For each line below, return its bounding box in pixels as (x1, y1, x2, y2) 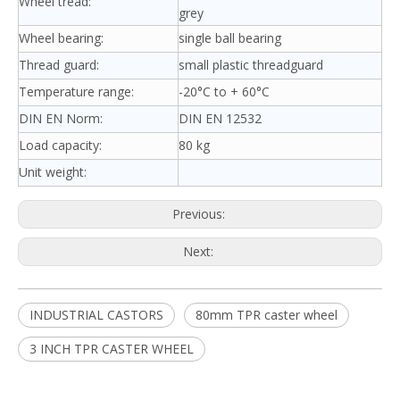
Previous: (171, 205, 229, 222)
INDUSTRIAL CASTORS (29, 306, 163, 323)
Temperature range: (19, 83, 134, 100)
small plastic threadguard (179, 56, 323, 73)
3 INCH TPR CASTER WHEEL (29, 340, 194, 357)
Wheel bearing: (19, 29, 104, 46)
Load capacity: (19, 137, 102, 154)
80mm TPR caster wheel (196, 306, 337, 323)
